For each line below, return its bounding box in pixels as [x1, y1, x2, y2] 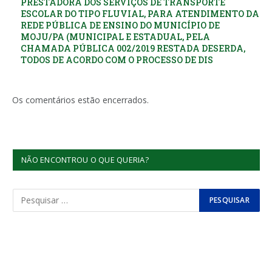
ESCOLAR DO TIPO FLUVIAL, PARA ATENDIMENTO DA [21, 7, 259, 19]
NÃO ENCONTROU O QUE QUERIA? [21, 154, 149, 165]
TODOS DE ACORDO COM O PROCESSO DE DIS [21, 53, 213, 66]
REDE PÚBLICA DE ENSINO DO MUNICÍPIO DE [21, 19, 220, 31]
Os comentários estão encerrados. [12, 93, 149, 106]
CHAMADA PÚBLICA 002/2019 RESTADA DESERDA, [21, 42, 245, 54]
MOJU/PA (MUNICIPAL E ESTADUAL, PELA [21, 30, 210, 42]
